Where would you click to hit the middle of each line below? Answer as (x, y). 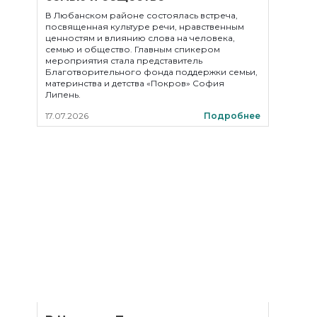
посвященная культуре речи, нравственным (145, 27)
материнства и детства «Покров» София (135, 83)
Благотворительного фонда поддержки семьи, (151, 72)
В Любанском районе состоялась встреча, (142, 15)
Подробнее (232, 116)
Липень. (63, 94)
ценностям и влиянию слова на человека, (140, 38)
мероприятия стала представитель (124, 60)
